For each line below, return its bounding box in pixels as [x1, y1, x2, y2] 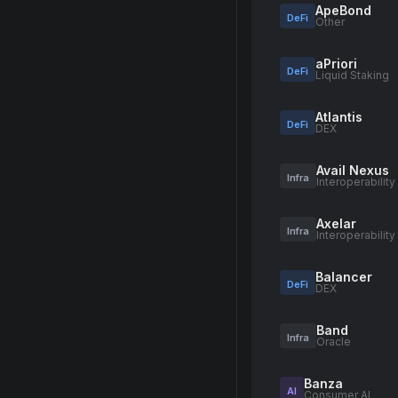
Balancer [315, 269, 372, 284]
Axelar [316, 216, 356, 231]
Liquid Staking [315, 68, 389, 82]
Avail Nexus [316, 163, 389, 178]
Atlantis [315, 109, 362, 124]
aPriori [315, 56, 357, 71]
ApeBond [315, 3, 371, 18]
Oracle [316, 335, 351, 348]
